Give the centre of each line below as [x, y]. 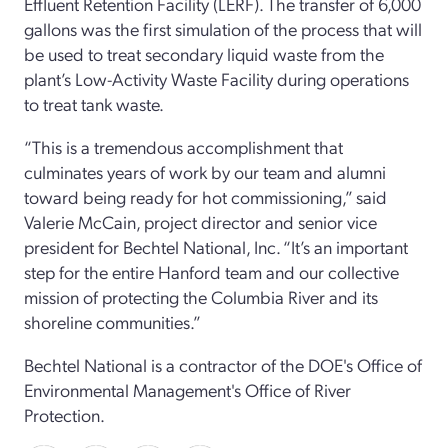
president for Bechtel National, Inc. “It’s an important [216, 246]
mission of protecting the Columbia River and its [201, 296]
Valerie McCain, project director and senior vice [200, 221]
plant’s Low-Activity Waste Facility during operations [216, 78]
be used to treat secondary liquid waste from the [204, 53]
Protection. [64, 414]
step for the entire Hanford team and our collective [211, 271]
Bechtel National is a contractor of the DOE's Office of [223, 364]
